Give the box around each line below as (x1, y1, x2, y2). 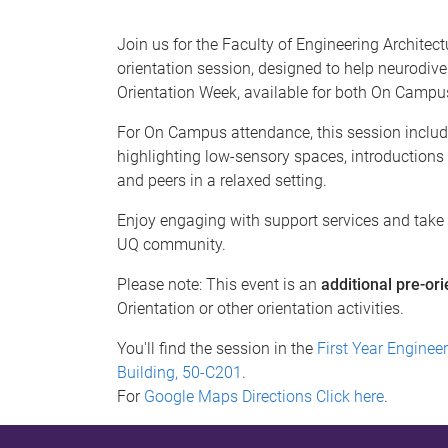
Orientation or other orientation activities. (117, 299, 404, 318)
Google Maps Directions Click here (144, 387, 384, 406)
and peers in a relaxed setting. (117, 171, 327, 190)
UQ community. (117, 235, 226, 254)
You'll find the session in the (117, 339, 317, 358)
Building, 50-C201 (117, 363, 242, 382)
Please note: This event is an (117, 275, 321, 294)
